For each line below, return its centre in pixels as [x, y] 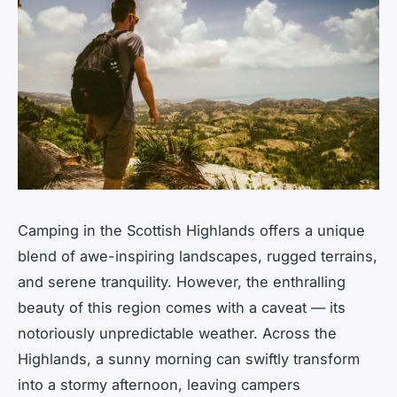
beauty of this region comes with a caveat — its [182, 307]
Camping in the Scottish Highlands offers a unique [191, 230]
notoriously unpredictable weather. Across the [177, 333]
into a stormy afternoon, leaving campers [159, 384]
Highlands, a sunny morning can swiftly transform [189, 358]
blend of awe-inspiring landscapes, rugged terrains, [198, 256]
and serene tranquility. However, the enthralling [182, 281]
